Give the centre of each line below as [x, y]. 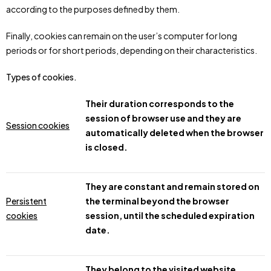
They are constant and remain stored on [172, 186]
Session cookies [38, 125]
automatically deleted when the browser [175, 132]
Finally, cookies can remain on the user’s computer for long [122, 36]
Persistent [26, 201]
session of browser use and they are [163, 118]
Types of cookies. [41, 77]
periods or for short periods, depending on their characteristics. [132, 50]
